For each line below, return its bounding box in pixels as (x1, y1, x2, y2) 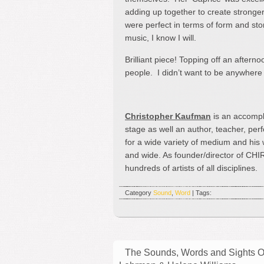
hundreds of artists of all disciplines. (125, 163, 258, 173)
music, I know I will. (125, 32, 196, 42)
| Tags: (190, 189, 212, 196)
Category (125, 189, 153, 196)
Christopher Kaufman (125, 111, 211, 121)
